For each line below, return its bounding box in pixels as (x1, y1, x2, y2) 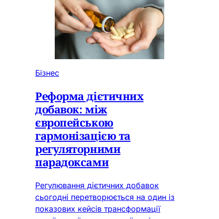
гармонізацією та (35, 128, 131, 143)
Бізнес (35, 68, 59, 78)
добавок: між (35, 102, 107, 117)
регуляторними (35, 141, 121, 156)
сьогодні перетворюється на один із (35, 192, 175, 202)
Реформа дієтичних (35, 88, 144, 104)
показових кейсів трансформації (35, 204, 160, 214)
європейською (35, 115, 113, 130)
